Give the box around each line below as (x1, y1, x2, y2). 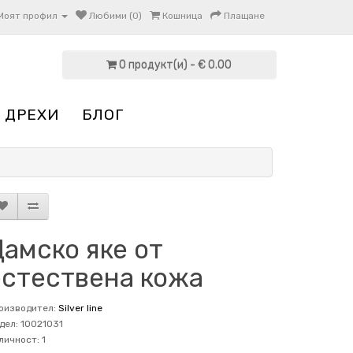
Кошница (162, 10, 203, 21)
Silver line (58, 303, 102, 314)
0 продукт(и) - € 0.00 (119, 58, 232, 72)
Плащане (224, 10, 265, 21)
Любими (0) (89, 10, 142, 21)
